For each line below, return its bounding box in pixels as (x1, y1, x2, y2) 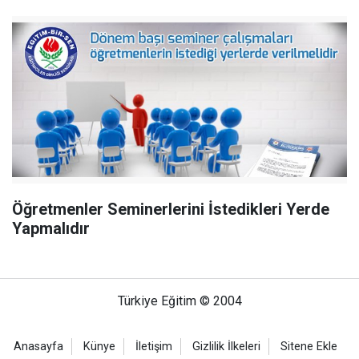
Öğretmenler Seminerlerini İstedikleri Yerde (12, 200, 329, 219)
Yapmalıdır (12, 219, 90, 238)
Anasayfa (14, 340, 63, 353)
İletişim (135, 340, 172, 353)
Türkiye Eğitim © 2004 (117, 293, 242, 309)
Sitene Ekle (280, 340, 337, 353)
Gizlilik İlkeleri (192, 340, 260, 353)
